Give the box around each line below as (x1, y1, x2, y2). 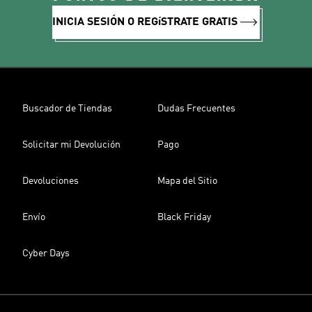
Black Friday (157, 212, 211, 222)
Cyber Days (22, 249, 70, 258)
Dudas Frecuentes (157, 104, 235, 114)
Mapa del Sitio (157, 176, 217, 186)
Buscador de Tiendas (22, 104, 112, 114)
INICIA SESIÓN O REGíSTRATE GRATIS (52, 17, 237, 28)
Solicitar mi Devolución (22, 140, 120, 150)
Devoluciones (22, 176, 79, 186)
